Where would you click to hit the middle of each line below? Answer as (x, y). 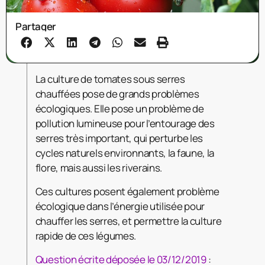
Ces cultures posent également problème (127, 192)
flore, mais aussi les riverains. (99, 168)
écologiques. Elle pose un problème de (119, 109)
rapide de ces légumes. (86, 236)
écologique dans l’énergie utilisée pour (120, 206)
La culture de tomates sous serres (110, 79)
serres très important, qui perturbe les (119, 138)
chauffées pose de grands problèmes (117, 94)
